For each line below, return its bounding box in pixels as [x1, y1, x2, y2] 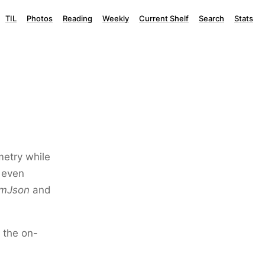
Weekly [102, 14, 129, 23]
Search [199, 14, 224, 23]
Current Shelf [139, 14, 189, 23]
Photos [27, 14, 53, 23]
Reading [63, 14, 92, 23]
